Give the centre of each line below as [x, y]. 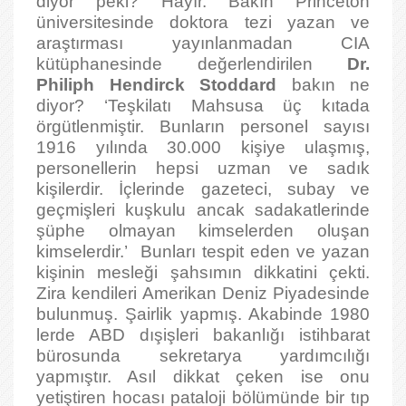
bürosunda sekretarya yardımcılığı [203, 356]
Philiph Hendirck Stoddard [156, 85]
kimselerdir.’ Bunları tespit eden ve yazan [203, 251]
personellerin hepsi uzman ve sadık [203, 168]
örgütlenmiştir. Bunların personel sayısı [203, 126]
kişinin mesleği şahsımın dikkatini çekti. [203, 272]
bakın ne [323, 85]
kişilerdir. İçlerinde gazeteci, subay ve [203, 189]
